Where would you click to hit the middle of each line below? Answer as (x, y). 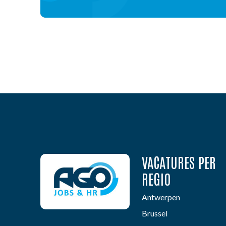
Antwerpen (161, 197)
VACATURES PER (179, 162)
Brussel (155, 213)
